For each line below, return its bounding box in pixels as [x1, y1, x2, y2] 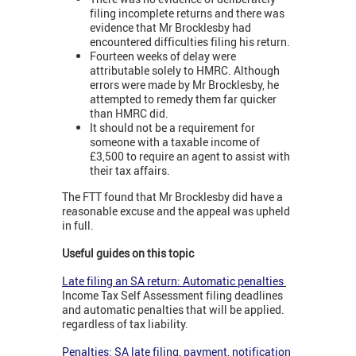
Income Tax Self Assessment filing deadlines [62, 288, 283, 304]
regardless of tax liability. [62, 316, 188, 332]
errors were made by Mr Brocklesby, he [90, 76, 279, 92]
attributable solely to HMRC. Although [90, 62, 280, 78]
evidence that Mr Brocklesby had [90, 19, 251, 35]
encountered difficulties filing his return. [90, 33, 290, 49]
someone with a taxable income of [90, 133, 260, 149]
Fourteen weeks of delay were [90, 48, 236, 64]
